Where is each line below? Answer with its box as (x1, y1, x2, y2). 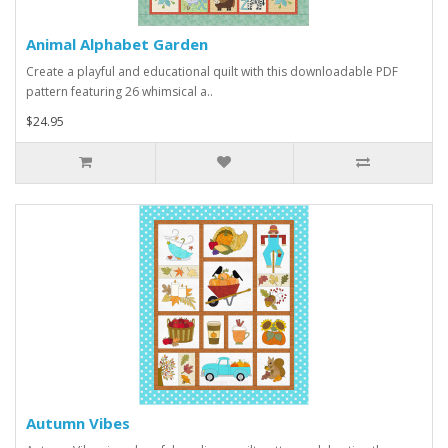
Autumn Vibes (26, 413, 130, 434)
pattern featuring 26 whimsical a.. (26, 83, 213, 101)
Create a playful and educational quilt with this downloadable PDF (26, 63, 398, 81)
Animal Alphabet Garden (26, 34, 208, 55)
